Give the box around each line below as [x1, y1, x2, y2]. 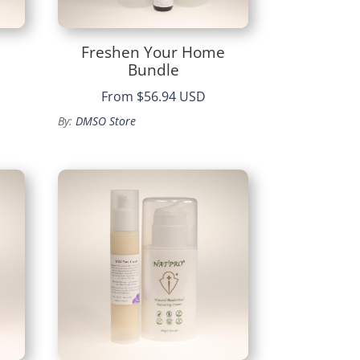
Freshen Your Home [81, 41, 226, 63]
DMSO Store [76, 113, 137, 129]
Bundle [127, 59, 179, 80]
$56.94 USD [136, 88, 206, 106]
